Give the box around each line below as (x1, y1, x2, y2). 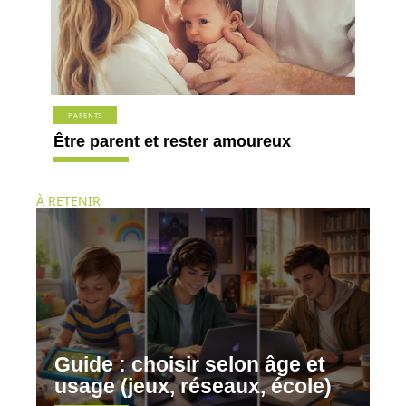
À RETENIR (36, 191, 101, 209)
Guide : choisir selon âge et (54, 353, 325, 376)
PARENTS (68, 111, 103, 121)
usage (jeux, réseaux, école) (54, 374, 332, 398)
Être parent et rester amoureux (53, 132, 292, 151)
